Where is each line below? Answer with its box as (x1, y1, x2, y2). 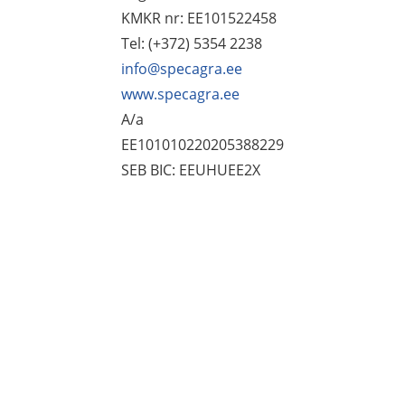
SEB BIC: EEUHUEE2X (121, 160, 261, 181)
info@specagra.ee (121, 59, 243, 80)
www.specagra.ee (121, 84, 240, 105)
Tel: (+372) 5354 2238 (121, 33, 263, 54)
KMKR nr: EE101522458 (121, 8, 278, 29)
